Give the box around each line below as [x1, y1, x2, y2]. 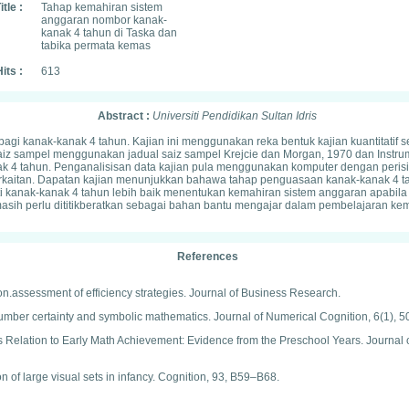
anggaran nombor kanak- [41, 14, 167, 26]
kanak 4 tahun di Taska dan [41, 26, 177, 39]
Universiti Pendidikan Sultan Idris [152, 110, 317, 122]
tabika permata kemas [41, 39, 151, 52]
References [176, 250, 238, 263]
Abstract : [98, 110, 152, 122]
